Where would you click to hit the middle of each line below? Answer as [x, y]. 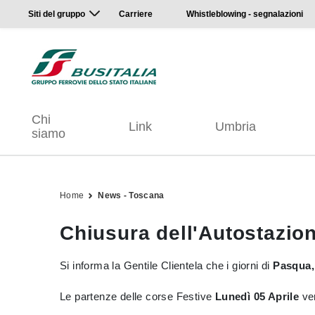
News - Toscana [131, 195]
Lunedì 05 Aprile [257, 296]
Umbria [236, 127]
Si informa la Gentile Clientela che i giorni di [167, 265]
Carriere [136, 14]
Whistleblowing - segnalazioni [245, 14]
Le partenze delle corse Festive [137, 296]
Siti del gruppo [57, 14]
